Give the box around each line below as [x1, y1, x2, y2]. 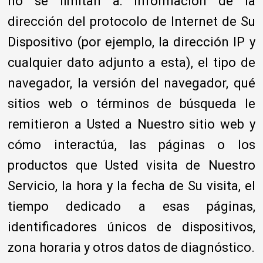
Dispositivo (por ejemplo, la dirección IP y [8, 34, 255, 49]
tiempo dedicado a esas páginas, [8, 198, 255, 214]
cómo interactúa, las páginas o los [8, 137, 255, 152]
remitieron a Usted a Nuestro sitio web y [8, 116, 255, 131]
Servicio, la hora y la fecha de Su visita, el [8, 178, 255, 193]
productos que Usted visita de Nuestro [8, 157, 255, 173]
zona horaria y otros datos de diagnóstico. [8, 240, 255, 255]
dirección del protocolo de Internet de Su [8, 14, 255, 29]
